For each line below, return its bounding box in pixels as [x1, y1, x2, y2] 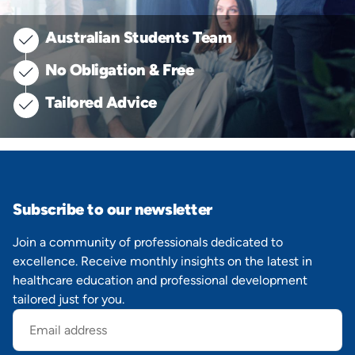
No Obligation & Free [45, 60, 193, 79]
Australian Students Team [45, 28, 231, 47]
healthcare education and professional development [13, 273, 307, 288]
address [13, 319, 55, 333]
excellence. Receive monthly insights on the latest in [13, 254, 312, 269]
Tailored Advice [45, 93, 157, 112]
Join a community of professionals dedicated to [13, 235, 283, 250]
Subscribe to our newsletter [13, 200, 212, 219]
